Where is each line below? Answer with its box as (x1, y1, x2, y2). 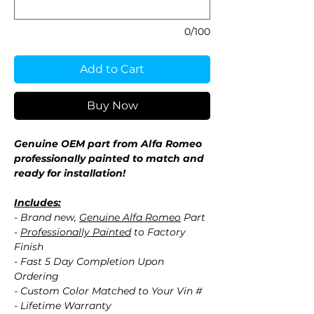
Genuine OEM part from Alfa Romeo (14, 137, 202, 151)
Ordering (14, 270, 59, 283)
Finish (14, 240, 43, 254)
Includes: (14, 196, 61, 210)
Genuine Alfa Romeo (79, 211, 181, 224)
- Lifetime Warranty (14, 299, 111, 313)
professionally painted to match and (14, 152, 204, 165)
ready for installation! (14, 167, 125, 180)
